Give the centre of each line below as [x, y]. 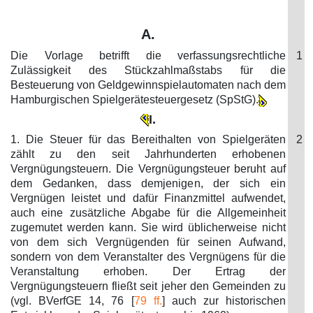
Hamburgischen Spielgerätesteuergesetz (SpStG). [134, 100]
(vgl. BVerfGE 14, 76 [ [72, 301]
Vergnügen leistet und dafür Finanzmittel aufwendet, [148, 198]
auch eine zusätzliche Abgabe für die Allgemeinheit [148, 213]
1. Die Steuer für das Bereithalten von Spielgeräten [148, 139]
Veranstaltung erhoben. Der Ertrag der [148, 271]
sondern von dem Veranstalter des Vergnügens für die [148, 257]
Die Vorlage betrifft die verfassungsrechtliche [148, 56]
